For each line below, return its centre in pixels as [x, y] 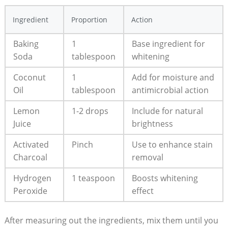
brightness [152, 123]
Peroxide [30, 191]
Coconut [29, 77]
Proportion [89, 19]
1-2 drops [90, 111]
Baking [26, 44]
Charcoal [30, 157]
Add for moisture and [173, 77]
